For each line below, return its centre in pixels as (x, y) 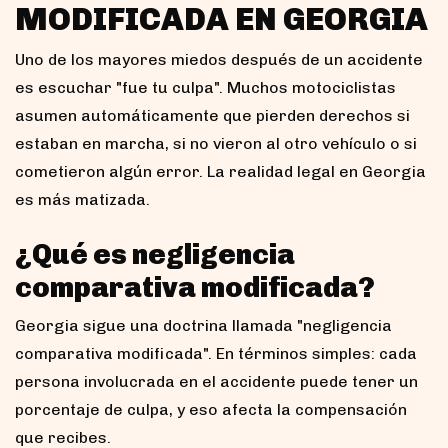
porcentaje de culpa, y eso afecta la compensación (211, 409)
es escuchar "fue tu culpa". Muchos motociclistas (205, 87)
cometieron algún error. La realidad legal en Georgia (220, 171)
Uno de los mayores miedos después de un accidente (219, 59)
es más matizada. (82, 199)
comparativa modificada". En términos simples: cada (216, 353)
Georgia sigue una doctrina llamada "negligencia (203, 325)
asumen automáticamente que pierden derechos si (212, 115)
